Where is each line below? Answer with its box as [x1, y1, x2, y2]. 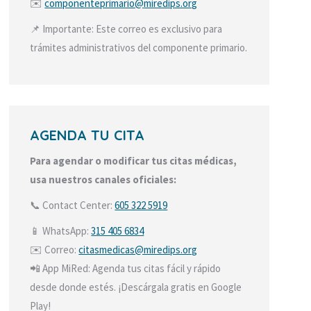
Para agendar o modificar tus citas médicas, [30, 154, 237, 167]
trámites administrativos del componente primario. [30, 41, 248, 54]
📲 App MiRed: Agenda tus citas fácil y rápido [30, 262, 221, 275]
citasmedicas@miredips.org [78, 243, 198, 256]
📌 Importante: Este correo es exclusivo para [30, 22, 223, 35]
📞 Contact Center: [30, 199, 115, 212]
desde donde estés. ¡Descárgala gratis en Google [30, 280, 242, 294]
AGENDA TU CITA [30, 126, 145, 144]
